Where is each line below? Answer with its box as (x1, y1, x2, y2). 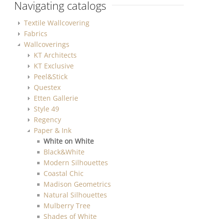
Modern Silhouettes (44, 157, 109, 167)
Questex (34, 82, 61, 92)
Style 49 (34, 104, 60, 113)
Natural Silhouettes (44, 190, 108, 199)
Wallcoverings (24, 39, 70, 49)
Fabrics (24, 28, 48, 38)
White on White (44, 136, 94, 146)
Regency (34, 114, 62, 124)
